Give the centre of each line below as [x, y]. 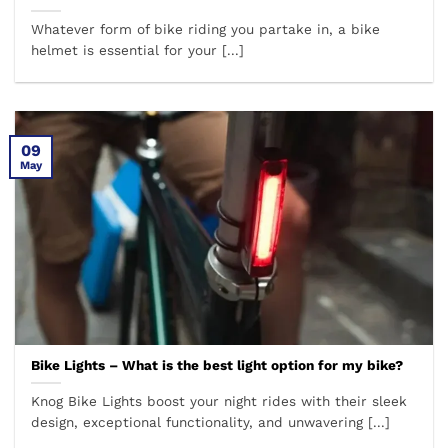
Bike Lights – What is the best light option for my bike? [217, 365]
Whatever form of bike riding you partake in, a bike [206, 29]
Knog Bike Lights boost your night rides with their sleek [219, 401]
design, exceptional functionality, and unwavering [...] [211, 422]
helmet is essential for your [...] [138, 50]
